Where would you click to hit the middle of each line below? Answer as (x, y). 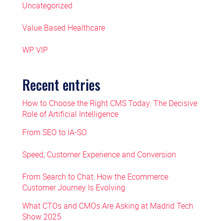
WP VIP (35, 50)
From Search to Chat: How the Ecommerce (95, 177)
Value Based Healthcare (63, 28)
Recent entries (61, 85)
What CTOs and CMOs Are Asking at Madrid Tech (108, 206)
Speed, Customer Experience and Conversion (99, 154)
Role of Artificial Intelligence (70, 114)
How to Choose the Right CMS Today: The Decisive (110, 103)
